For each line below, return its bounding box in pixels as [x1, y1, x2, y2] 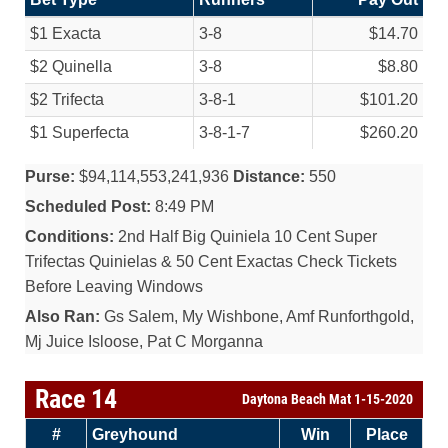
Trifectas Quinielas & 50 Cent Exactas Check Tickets [25, 253, 397, 270]
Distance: [233, 168, 305, 185]
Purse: [25, 168, 75, 185]
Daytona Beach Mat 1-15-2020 [242, 391, 413, 407]
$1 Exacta [30, 25, 101, 42]
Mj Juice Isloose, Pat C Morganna [25, 333, 263, 350]
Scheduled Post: [25, 198, 151, 215]
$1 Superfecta [30, 124, 129, 141]
